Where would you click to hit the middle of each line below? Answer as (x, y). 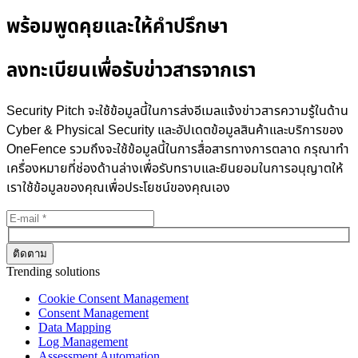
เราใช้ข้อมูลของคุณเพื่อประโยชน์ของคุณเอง (118, 188)
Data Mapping (75, 327)
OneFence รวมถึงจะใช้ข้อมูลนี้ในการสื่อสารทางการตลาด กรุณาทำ (178, 150)
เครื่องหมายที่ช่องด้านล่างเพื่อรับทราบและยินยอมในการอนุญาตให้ (175, 169)
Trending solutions (53, 271)
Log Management (83, 341)
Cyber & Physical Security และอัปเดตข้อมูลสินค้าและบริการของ (175, 131)
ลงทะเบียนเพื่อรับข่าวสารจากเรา (131, 72)
